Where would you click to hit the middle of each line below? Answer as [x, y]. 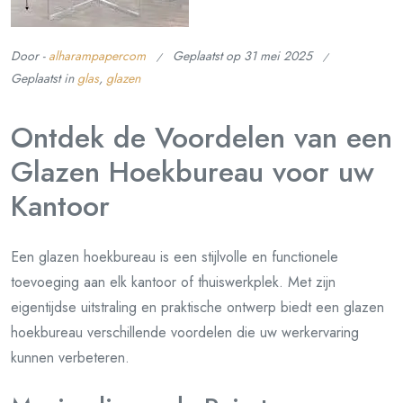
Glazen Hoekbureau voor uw [193, 172]
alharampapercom [97, 56]
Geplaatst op [208, 56]
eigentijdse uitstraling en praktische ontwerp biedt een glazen [197, 307]
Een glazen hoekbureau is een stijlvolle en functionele [175, 257]
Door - [30, 56]
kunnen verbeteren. [70, 358]
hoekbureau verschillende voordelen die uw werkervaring [185, 332]
